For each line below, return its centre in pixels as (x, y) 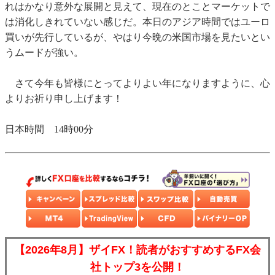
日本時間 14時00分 (49, 130)
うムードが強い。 (44, 53)
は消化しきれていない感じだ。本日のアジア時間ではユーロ (137, 22)
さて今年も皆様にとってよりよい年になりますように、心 (137, 83)
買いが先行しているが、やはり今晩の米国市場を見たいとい (137, 37)
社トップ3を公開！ (137, 267)
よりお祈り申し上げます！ (64, 99)
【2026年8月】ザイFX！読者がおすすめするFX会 (137, 250)
